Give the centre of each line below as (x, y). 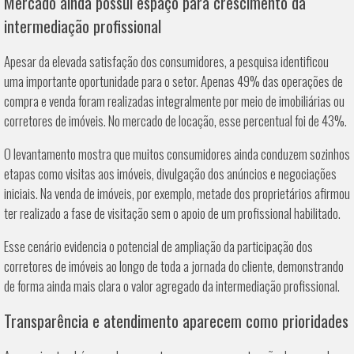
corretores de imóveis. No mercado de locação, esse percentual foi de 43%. (175, 121)
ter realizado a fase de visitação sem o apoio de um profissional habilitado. (172, 213)
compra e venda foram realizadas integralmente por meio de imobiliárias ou (174, 101)
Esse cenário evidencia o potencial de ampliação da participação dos (158, 247)
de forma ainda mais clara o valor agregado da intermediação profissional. (172, 286)
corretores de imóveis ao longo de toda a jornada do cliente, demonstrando (174, 266)
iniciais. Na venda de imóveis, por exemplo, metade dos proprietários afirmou (177, 194)
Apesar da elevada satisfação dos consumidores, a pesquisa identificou (166, 62)
